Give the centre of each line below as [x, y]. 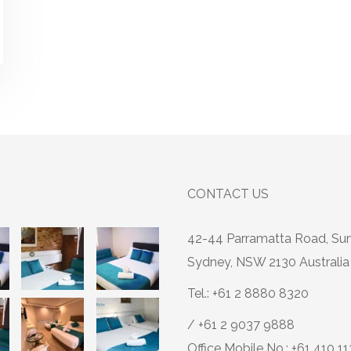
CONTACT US [228, 194]
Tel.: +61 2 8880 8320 [248, 293]
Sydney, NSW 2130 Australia [268, 262]
